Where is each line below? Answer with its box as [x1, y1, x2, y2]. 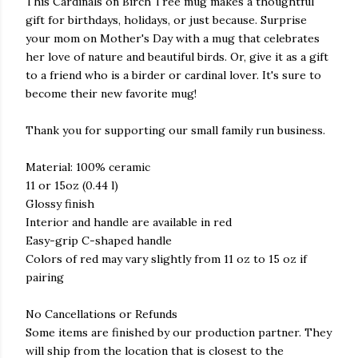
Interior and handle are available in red [26, 215, 232, 229]
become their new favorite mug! [26, 86, 197, 101]
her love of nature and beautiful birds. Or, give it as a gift [26, 50, 328, 64]
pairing [26, 270, 64, 284]
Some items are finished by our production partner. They [26, 325, 332, 340]
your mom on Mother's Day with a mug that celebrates [26, 31, 320, 46]
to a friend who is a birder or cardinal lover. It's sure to [26, 68, 321, 82]
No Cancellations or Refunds [26, 307, 177, 321]
